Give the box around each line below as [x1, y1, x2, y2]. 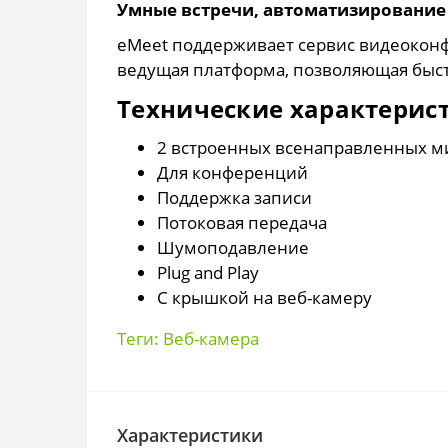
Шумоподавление [157, 235, 309, 259]
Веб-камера [163, 326, 259, 350]
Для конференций [157, 160, 308, 184]
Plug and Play [157, 260, 259, 284]
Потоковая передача [157, 210, 327, 234]
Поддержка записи [157, 185, 312, 209]
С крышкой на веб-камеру [157, 285, 372, 309]
